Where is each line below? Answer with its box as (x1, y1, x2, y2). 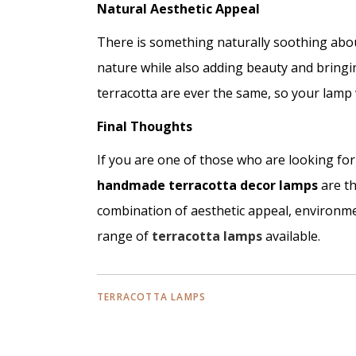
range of (97, 227, 152, 245)
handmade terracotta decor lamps (97, 176, 318, 194)
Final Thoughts (97, 118, 192, 135)
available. (262, 227, 320, 245)
